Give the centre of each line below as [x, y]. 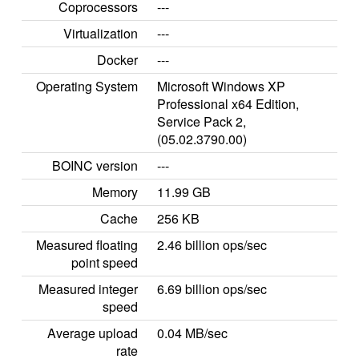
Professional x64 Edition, [228, 104]
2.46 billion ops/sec [212, 245]
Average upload [93, 333]
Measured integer [88, 289]
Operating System [87, 86]
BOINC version [95, 165]
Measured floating [87, 245]
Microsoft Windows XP [221, 86]
